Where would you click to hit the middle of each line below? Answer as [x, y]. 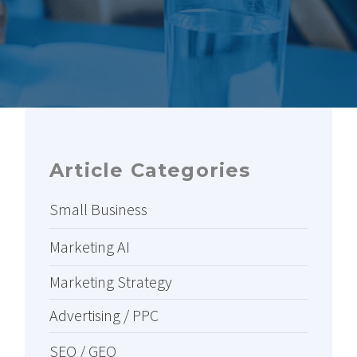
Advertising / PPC [104, 316]
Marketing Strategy [111, 282]
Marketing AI [90, 247]
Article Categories [150, 171]
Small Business [98, 210]
